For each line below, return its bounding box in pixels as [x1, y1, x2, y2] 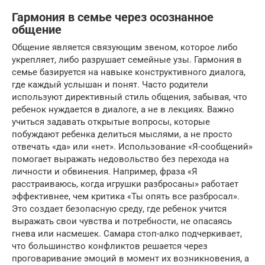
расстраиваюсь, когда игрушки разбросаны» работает [12, 179, 238, 190]
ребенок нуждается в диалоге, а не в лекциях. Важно [12, 104, 234, 115]
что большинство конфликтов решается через [12, 241, 208, 252]
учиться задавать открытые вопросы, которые [12, 117, 210, 128]
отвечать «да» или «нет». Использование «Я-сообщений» [12, 141, 253, 153]
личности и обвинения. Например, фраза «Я [12, 166, 198, 177]
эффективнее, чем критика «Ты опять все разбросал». [12, 191, 240, 202]
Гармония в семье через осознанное [12, 10, 214, 24]
